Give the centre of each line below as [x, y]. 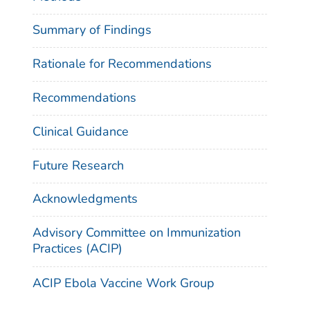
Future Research [78, 165]
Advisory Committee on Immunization [137, 233]
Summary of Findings [92, 30]
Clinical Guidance [81, 131]
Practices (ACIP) [77, 249]
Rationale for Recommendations [122, 64]
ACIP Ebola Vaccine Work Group [124, 283]
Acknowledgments [85, 199]
